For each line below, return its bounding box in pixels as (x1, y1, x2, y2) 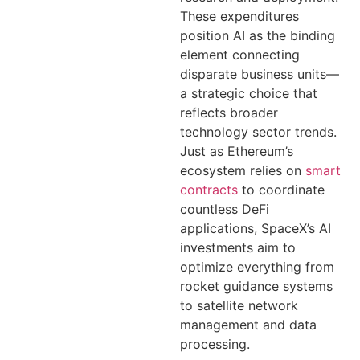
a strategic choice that (180, 85, 317, 102)
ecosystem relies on (180, 162, 305, 179)
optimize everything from (180, 259, 334, 276)
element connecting (180, 47, 300, 63)
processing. (180, 336, 250, 353)
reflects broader (180, 104, 278, 121)
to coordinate (238, 182, 325, 198)
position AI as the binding (180, 27, 335, 44)
